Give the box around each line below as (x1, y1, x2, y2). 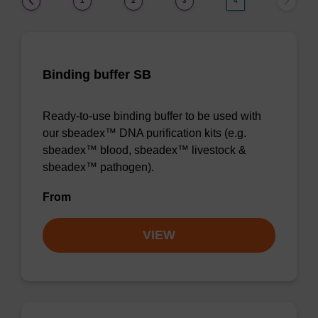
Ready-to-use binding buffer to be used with (43, 110, 261, 122)
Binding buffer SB (43, 67, 151, 82)
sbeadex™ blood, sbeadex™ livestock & (43, 144, 246, 156)
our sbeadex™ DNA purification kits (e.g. (43, 127, 246, 139)
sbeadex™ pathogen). (43, 161, 154, 173)
